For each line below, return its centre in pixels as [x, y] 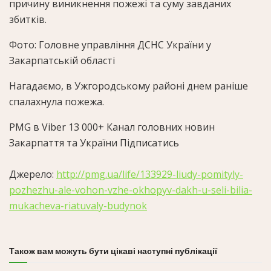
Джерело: [33, 175]
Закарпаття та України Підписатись [94, 143]
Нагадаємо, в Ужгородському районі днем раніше [129, 86]
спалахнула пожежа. [57, 102]
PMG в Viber [39, 127]
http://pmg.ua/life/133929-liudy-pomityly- [150, 175]
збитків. [28, 20]
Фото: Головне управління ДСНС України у [110, 45]
